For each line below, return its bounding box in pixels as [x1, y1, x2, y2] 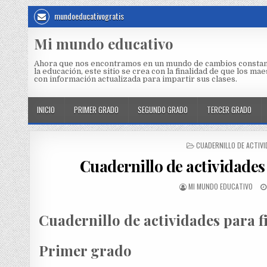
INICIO [37, 104, 55, 116]
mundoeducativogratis [52, 10, 124, 22]
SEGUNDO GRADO [138, 104, 188, 116]
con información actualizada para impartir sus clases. [34, 74, 237, 83]
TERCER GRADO [207, 104, 252, 116]
